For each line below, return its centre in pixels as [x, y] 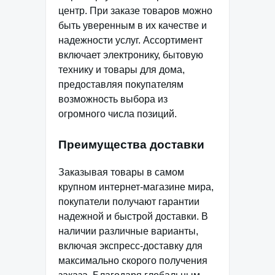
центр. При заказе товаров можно [135, 11]
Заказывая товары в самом [121, 172]
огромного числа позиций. [118, 114]
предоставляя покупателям [121, 85]
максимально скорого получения [133, 261]
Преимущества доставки [131, 145]
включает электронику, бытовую [131, 55]
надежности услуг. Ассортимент [130, 41]
